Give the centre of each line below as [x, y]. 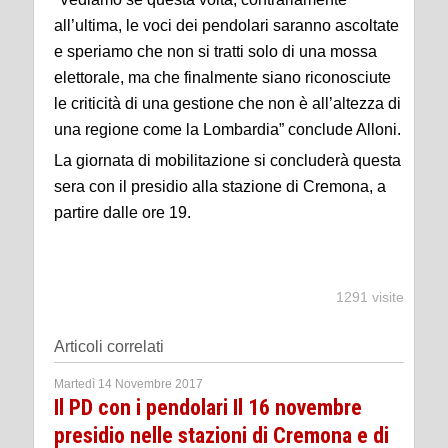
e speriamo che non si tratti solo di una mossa [215, 51]
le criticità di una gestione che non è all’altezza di [227, 103]
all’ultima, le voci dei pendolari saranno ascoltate [226, 25]
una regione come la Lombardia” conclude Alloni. [227, 129]
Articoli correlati [109, 346]
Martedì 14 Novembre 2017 [128, 384]
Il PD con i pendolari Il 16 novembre [208, 407]
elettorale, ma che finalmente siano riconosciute [222, 77]
